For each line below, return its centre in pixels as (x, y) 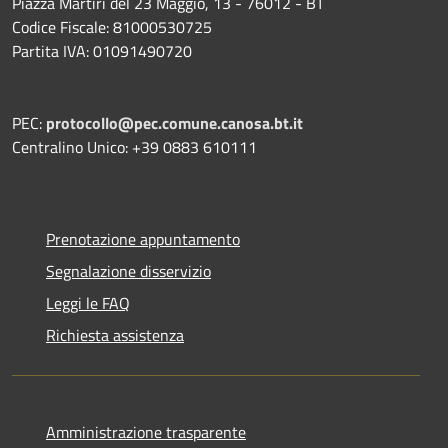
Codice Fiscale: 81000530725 (112, 26)
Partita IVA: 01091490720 (102, 50)
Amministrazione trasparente (146, 431)
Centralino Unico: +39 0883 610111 (134, 146)
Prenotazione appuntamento (143, 238)
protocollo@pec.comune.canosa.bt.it (174, 122)
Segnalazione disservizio (128, 270)
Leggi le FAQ (88, 302)
